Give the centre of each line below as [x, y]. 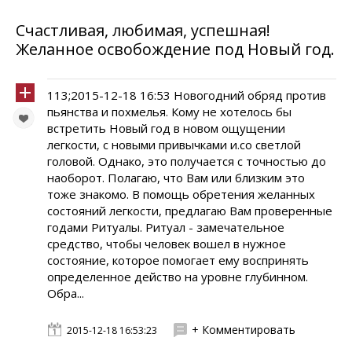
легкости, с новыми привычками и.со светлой [174, 145]
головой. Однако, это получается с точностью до [187, 161]
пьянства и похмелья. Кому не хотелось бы [169, 112]
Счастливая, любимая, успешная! [143, 30]
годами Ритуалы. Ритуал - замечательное [166, 227]
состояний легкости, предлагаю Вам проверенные [190, 211]
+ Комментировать [244, 330]
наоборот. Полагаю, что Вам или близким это [176, 178]
